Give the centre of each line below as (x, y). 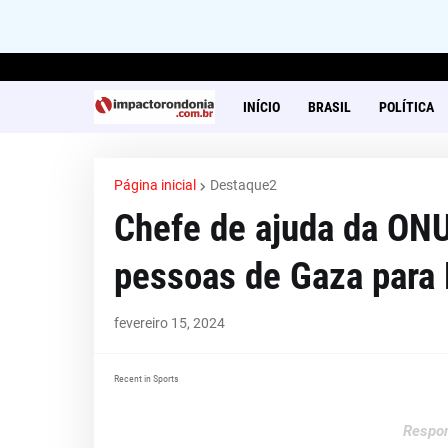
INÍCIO (261, 107)
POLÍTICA (406, 107)
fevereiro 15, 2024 (169, 323)
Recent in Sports (146, 378)
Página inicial (154, 185)
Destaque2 (243, 185)
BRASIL (329, 107)
